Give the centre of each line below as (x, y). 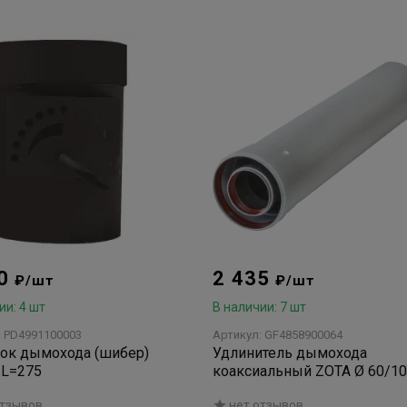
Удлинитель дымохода (290, 353)
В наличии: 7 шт (260, 307)
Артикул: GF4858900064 (278, 335)
